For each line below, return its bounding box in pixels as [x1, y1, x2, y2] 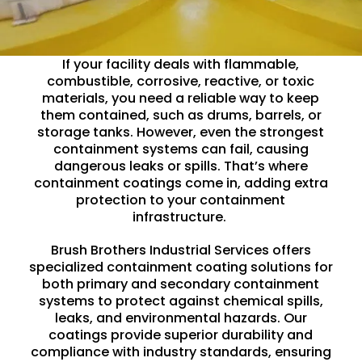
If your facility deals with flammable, [62, 54, 300, 74]
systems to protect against [38, 291, 223, 310]
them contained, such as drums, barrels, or [40, 105, 322, 124]
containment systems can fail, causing [53, 139, 309, 158]
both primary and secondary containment [42, 274, 320, 293]
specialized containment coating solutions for [28, 257, 333, 276]
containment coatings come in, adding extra [33, 173, 328, 192]
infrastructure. [132, 207, 229, 226]
